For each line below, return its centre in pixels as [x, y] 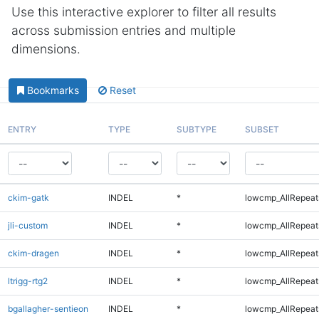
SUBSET [262, 129]
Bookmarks [53, 90]
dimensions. [46, 49]
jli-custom [27, 225]
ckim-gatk [28, 197]
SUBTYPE [196, 129]
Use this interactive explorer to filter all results [144, 12]
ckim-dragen [33, 253]
